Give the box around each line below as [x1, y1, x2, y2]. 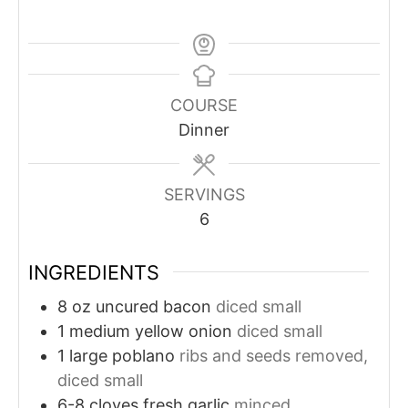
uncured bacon [96, 297, 211, 317]
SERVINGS [163, 184, 245, 204]
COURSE [170, 95, 238, 115]
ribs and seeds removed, [179, 346, 368, 366]
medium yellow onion [69, 321, 232, 342]
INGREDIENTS [28, 260, 159, 284]
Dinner [178, 119, 229, 139]
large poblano [69, 346, 175, 366]
